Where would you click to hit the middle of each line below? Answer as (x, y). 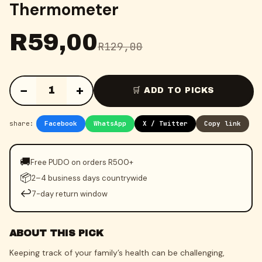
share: (22, 123)
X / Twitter (165, 123)
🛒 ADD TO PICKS (173, 90)
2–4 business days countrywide (89, 178)
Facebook (61, 123)
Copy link (223, 123)
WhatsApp (110, 123)
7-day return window (70, 194)
